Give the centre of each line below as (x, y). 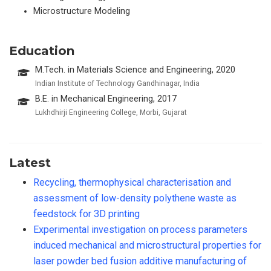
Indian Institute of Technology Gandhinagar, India (118, 84)
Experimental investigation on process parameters (140, 230)
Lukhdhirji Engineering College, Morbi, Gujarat (111, 113)
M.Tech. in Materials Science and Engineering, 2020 (135, 70)
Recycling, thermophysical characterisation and (132, 183)
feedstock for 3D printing (87, 214)
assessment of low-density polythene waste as (135, 198)
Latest (30, 163)
